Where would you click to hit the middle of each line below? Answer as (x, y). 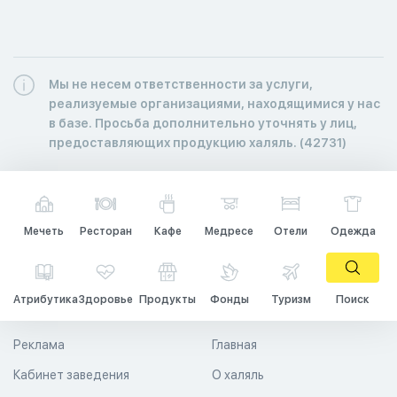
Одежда (353, 231)
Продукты (168, 299)
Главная (234, 344)
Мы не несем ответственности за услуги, (181, 84)
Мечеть (44, 231)
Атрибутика (46, 299)
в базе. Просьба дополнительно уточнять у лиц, (203, 123)
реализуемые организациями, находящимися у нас (214, 103)
